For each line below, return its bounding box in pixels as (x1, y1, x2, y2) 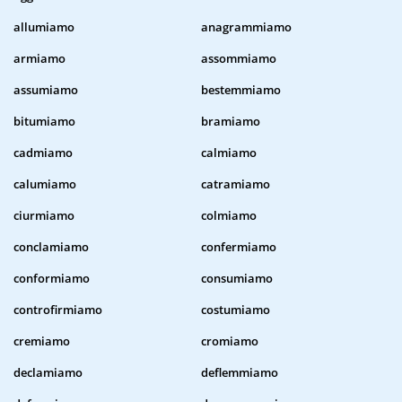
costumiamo (201, 301, 270, 319)
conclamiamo (13, 239, 89, 256)
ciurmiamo (13, 207, 74, 224)
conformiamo (13, 270, 90, 287)
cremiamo (13, 333, 70, 350)
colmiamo (201, 207, 257, 224)
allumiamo (13, 19, 74, 36)
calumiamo (13, 176, 76, 193)
